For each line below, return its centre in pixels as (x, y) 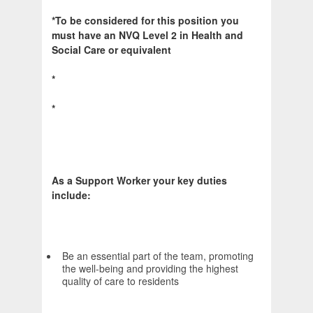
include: (71, 195)
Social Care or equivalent (111, 50)
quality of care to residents (121, 281)
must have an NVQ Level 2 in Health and (147, 35)
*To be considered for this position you (145, 21)
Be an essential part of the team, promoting (158, 256)
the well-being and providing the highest (150, 269)
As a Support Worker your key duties (139, 181)
